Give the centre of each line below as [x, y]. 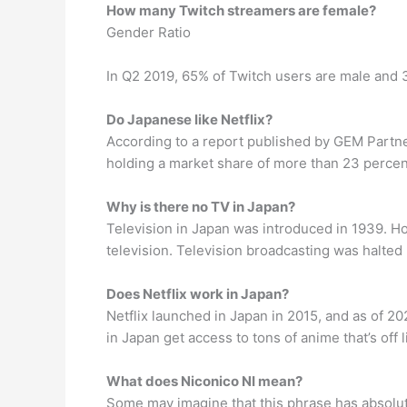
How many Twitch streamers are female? [241, 10]
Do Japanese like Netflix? [189, 119]
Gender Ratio [149, 32]
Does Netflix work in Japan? [198, 294]
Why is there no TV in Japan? [201, 207]
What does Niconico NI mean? [204, 381]
